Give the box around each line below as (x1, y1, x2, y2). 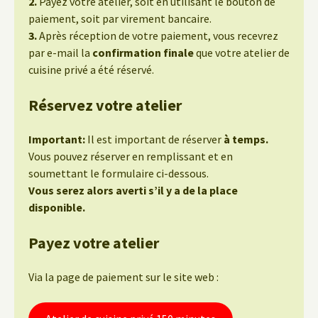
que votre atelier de (194, 45, 290, 60)
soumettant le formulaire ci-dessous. (28, 166, 209, 180)
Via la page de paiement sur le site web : (28, 270, 219, 284)
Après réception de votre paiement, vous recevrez (39, 28, 278, 43)
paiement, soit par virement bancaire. (28, 11, 212, 26)
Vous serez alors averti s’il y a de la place (28, 183, 238, 197)
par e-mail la (28, 45, 92, 60)
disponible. (28, 200, 85, 214)
